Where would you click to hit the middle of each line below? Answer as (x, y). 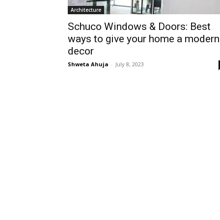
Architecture (86, 10)
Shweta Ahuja (88, 64)
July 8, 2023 (130, 64)
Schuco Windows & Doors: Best (139, 27)
